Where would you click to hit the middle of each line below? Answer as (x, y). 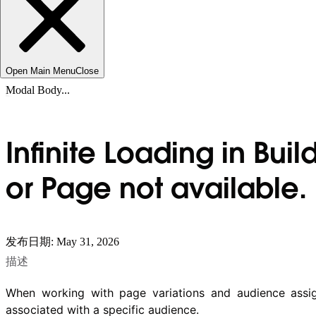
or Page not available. (156, 191)
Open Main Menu (41, 71)
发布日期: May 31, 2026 (62, 241)
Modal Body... (38, 90)
